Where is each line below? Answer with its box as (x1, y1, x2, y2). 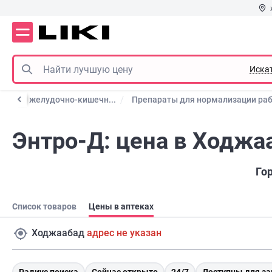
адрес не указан (87, 226, 161, 239)
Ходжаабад (32, 226, 84, 239)
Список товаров (12, 202, 76, 212)
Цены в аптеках (89, 202, 154, 212)
